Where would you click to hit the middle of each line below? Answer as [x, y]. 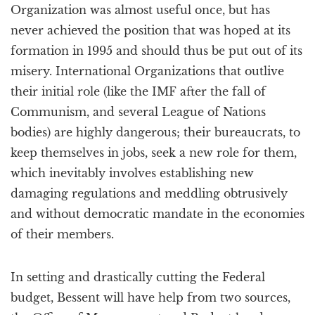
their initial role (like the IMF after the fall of [138, 91]
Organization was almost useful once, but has [140, 10]
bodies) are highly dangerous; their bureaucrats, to [155, 132]
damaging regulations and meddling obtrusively [149, 193]
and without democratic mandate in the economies [157, 214]
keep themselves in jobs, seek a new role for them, [154, 153]
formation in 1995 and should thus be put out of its [156, 51]
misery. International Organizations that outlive [147, 71]
